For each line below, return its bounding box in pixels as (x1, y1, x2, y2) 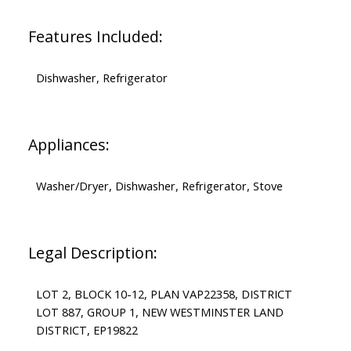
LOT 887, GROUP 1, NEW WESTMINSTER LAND (35, 304, 284, 320)
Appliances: (27, 134, 110, 156)
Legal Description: (27, 242, 157, 264)
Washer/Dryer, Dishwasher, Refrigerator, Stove (35, 178, 283, 194)
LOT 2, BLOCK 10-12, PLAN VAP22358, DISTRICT (35, 286, 292, 302)
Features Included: (27, 26, 163, 48)
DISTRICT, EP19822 (35, 322, 138, 338)
